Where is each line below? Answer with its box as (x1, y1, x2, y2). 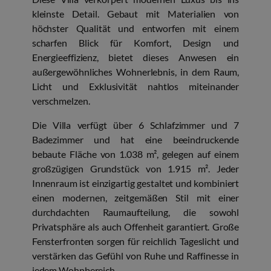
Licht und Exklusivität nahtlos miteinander (31, 80, 240, 93)
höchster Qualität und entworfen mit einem (31, 22, 240, 34)
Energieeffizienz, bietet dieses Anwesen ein (31, 51, 240, 64)
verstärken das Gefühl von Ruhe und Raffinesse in (31, 250, 240, 262)
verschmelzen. (31, 95, 90, 107)
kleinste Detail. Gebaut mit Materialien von (31, 8, 240, 20)
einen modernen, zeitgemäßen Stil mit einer (31, 192, 240, 204)
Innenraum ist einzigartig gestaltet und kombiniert (31, 177, 240, 189)
